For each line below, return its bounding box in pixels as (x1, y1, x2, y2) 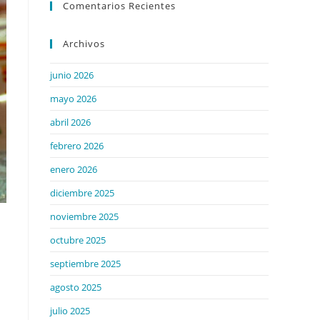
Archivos (63, 37, 105, 50)
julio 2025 (50, 304, 90, 317)
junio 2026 (50, 69, 94, 81)
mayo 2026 (50, 92, 96, 105)
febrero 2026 (50, 139, 104, 152)
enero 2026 (50, 163, 97, 176)
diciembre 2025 (50, 186, 114, 199)
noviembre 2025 (50, 210, 119, 223)
